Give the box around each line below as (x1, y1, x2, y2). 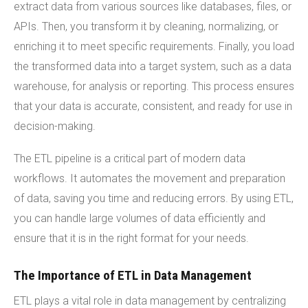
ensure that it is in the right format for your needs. (14, 231, 249, 245)
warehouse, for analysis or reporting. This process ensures (14, 79, 294, 93)
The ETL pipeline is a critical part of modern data (14, 151, 245, 165)
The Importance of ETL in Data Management (14, 267, 252, 283)
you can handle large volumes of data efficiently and (14, 211, 265, 225)
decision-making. (14, 119, 96, 133)
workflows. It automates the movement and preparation (14, 171, 285, 185)
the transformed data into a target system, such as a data (14, 59, 291, 73)
